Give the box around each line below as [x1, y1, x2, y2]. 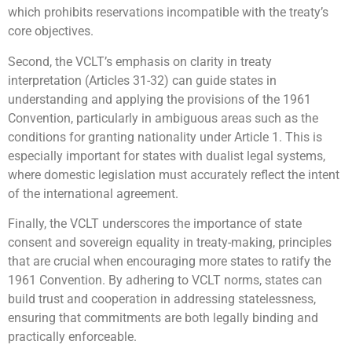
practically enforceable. [8, 329, 137, 345]
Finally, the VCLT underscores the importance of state [8, 216, 302, 232]
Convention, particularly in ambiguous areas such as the [8, 110, 318, 126]
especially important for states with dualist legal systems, [8, 148, 325, 163]
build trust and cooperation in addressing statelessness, [8, 291, 316, 307]
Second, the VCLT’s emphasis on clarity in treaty [8, 53, 272, 69]
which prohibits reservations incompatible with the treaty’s [8, 5, 328, 20]
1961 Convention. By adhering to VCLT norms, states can [8, 273, 322, 288]
